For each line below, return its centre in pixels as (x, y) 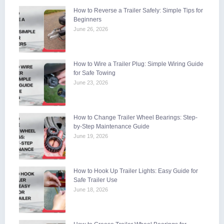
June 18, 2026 (91, 189)
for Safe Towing (94, 73)
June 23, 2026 (91, 82)
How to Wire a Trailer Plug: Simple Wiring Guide (138, 64)
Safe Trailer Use (95, 180)
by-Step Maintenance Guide (111, 126)
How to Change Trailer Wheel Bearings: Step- (135, 117)
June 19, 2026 (91, 136)
